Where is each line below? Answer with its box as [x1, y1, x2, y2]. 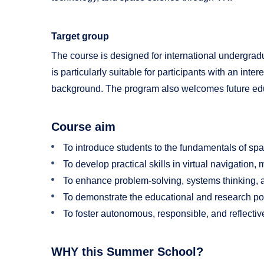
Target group [51, 31, 109, 41]
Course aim [51, 120, 115, 133]
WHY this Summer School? [51, 245, 203, 258]
